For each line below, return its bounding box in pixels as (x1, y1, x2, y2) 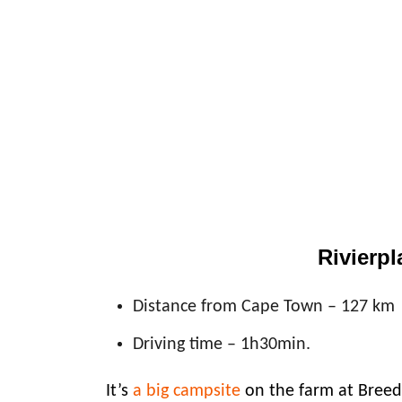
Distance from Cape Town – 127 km (133, 297, 395, 316)
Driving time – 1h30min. (133, 335, 310, 354)
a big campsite (133, 381, 240, 400)
